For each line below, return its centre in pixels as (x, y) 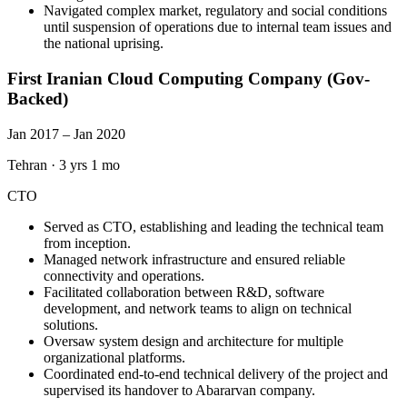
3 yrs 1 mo (89, 164)
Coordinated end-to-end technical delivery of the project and (216, 373)
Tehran (27, 164)
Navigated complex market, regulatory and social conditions (215, 11)
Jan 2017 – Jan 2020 (66, 134)
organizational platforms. (114, 357)
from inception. (87, 243)
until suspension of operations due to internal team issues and (218, 27)
